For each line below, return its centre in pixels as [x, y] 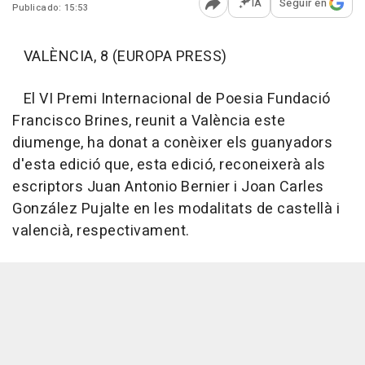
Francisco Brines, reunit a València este [149, 121]
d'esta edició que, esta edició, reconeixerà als [169, 165]
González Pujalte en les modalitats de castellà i [176, 209]
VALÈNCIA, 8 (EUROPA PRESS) [120, 57]
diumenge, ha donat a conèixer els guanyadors [172, 143]
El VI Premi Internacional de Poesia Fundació [172, 99]
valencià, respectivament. [101, 231]
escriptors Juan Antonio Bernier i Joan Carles [168, 187]
